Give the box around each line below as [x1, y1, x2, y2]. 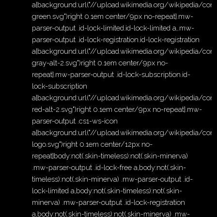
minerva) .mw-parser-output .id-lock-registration [32, 198, 186, 207]
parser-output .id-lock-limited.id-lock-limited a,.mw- [32, 24, 195, 32]
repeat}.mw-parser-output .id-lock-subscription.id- [32, 70, 191, 79]
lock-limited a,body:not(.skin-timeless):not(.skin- [32, 186, 183, 195]
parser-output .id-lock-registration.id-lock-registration [32, 35, 200, 44]
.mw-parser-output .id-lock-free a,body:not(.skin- [32, 163, 186, 172]
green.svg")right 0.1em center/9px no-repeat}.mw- [32, 12, 194, 21]
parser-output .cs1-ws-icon [32, 117, 118, 125]
